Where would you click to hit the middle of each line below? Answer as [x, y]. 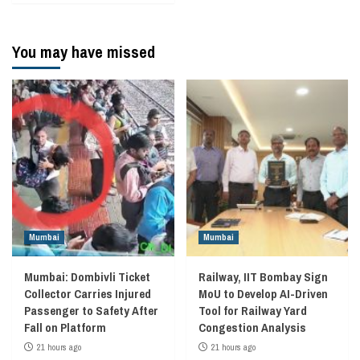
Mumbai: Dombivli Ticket [87, 276]
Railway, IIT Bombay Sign [263, 276]
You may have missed [84, 51]
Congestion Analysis [252, 327]
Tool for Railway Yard [252, 310]
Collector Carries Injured [88, 293]
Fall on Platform [65, 327]
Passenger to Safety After [91, 310]
